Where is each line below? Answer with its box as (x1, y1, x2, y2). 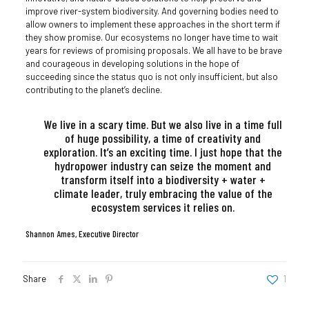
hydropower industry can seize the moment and (54, 157, 272, 173)
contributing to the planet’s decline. (25, 83, 162, 95)
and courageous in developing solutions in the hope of (25, 57, 239, 69)
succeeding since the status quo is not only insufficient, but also (25, 70, 278, 82)
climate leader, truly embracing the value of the (53, 185, 272, 201)
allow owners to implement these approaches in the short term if (25, 18, 280, 30)
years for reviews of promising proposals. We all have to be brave (25, 44, 282, 56)
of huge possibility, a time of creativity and (65, 130, 261, 146)
